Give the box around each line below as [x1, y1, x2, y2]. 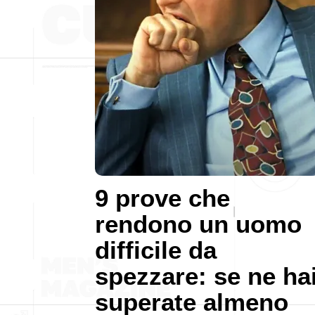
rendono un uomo [95, 210, 302, 238]
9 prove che [95, 184, 230, 212]
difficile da [95, 236, 217, 264]
